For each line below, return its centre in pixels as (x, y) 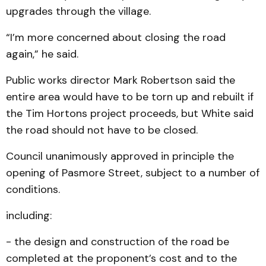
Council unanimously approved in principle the (120, 156)
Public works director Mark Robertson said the (121, 80)
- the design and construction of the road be (118, 242)
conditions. (33, 189)
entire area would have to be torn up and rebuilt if (130, 97)
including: (29, 216)
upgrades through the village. (78, 11)
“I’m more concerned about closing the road (116, 37)
